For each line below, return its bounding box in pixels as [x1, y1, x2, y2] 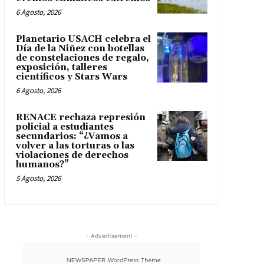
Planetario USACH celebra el [15, 34, 151, 45]
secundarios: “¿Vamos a [15, 131, 128, 143]
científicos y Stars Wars [15, 71, 127, 83]
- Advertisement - [85, 232, 137, 240]
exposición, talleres [15, 62, 107, 74]
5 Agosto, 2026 [15, 173, 61, 184]
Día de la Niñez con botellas [15, 43, 144, 55]
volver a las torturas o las [15, 140, 134, 152]
